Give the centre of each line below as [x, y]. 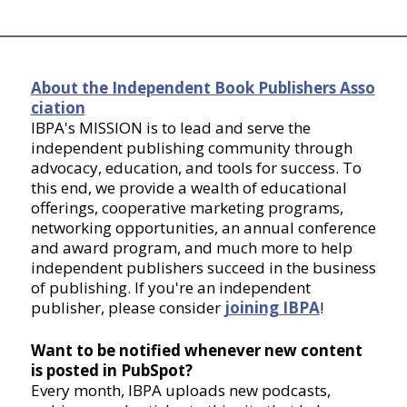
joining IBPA [272, 308]
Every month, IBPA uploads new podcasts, [180, 391]
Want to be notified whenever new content [196, 351]
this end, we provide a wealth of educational [189, 188]
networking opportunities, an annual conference [203, 228]
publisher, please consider [127, 308]
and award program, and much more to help [191, 248]
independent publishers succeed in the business [203, 268]
